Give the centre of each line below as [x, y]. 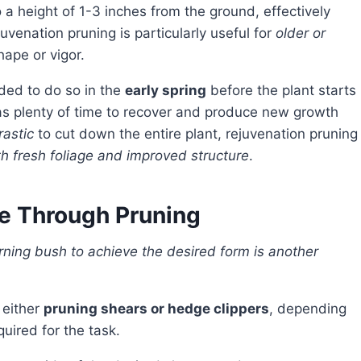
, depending [308, 309]
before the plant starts [281, 91]
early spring [166, 91]
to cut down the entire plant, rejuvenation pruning [196, 134]
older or [301, 33]
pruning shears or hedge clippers [156, 309]
